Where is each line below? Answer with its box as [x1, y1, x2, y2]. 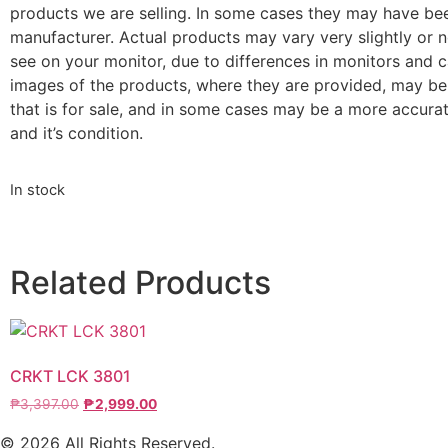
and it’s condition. [10, 122, 143, 143]
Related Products [10, 263, 271, 303]
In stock [10, 180, 65, 199]
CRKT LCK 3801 [10, 366, 131, 387]
